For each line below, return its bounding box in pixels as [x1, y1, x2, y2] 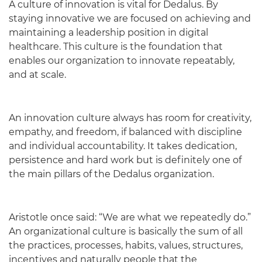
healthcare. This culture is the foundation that [9, 40, 223, 52]
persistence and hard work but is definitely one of [9, 154, 242, 166]
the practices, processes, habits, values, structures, [9, 239, 243, 251]
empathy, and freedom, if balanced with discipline [9, 126, 242, 137]
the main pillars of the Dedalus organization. [9, 168, 214, 180]
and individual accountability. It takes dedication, [9, 140, 237, 151]
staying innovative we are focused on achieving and [9, 12, 251, 24]
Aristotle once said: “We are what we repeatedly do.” [9, 211, 251, 223]
